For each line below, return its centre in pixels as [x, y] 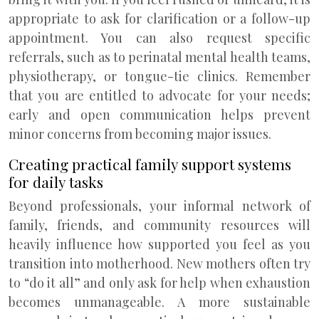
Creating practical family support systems [150, 164]
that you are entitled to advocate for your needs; [159, 95]
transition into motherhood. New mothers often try [159, 263]
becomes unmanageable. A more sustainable [159, 302]
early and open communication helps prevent [159, 115]
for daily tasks [56, 182]
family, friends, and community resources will [159, 225]
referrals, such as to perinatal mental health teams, [159, 57]
